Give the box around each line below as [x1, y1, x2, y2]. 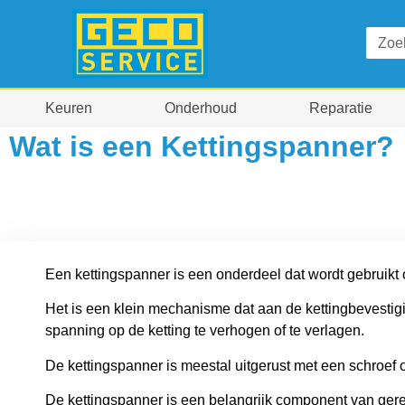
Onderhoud [164, 100, 237, 116]
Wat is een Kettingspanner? [9, 129, 394, 163]
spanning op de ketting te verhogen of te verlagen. [45, 323, 364, 339]
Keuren [44, 100, 92, 116]
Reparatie [308, 100, 372, 116]
